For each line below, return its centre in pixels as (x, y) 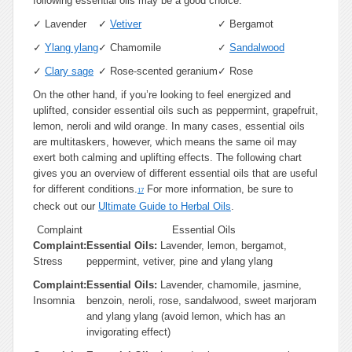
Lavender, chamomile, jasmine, (231, 285)
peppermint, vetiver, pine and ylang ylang (180, 261)
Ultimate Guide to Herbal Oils (165, 206)
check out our (66, 206)
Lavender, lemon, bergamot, (224, 246)
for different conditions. (85, 189)
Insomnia (54, 301)
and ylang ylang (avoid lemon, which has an (186, 316)
